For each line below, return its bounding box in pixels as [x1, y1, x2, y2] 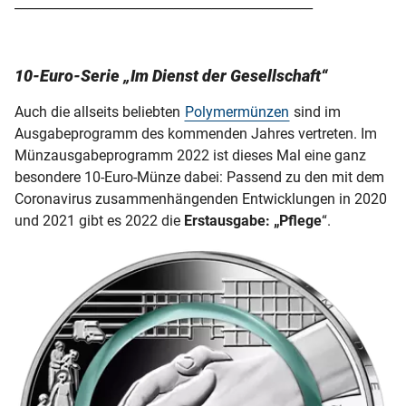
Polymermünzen [185, 102, 289, 121]
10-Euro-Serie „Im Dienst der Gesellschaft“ [14, 65, 328, 85]
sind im [290, 102, 341, 121]
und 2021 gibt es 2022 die [14, 211, 180, 229]
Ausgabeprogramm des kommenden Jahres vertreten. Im [14, 124, 377, 142]
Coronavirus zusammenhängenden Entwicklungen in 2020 [14, 189, 387, 208]
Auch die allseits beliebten [14, 102, 184, 121]
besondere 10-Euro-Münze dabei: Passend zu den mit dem [14, 168, 384, 186]
